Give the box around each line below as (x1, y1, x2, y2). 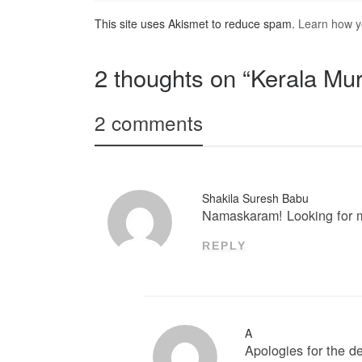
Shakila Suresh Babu (202, 189, 309, 206)
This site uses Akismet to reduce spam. (95, 15, 298, 32)
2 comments (95, 107, 203, 137)
